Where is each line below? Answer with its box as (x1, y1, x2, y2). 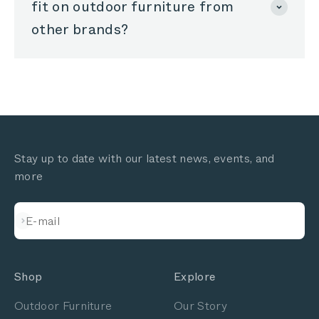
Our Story (174, 298, 227, 315)
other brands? (31, 19, 129, 41)
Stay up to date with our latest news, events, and (14, 150, 275, 167)
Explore (174, 268, 216, 286)
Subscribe (14, 212, 66, 229)
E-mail (26, 212, 60, 229)
